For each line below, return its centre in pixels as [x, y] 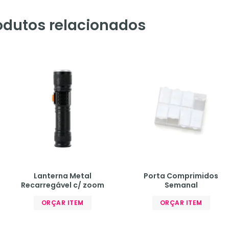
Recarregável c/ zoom [62, 185]
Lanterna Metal [62, 176]
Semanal [181, 185]
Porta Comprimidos [181, 176]
